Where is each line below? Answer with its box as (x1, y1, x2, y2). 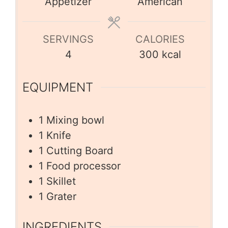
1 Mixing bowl (39, 113, 104, 126)
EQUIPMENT (22, 79, 93, 95)
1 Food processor (39, 159, 121, 172)
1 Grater (39, 190, 76, 203)
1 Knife (39, 129, 71, 141)
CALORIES (135, 33, 185, 45)
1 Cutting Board (39, 144, 113, 157)
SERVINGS (43, 33, 94, 45)
